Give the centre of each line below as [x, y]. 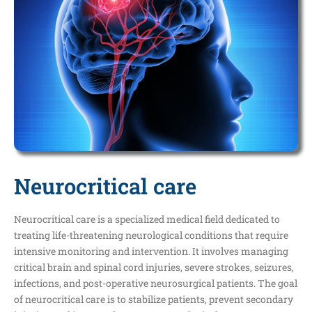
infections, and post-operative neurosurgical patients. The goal [156, 283]
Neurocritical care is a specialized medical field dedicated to [147, 219]
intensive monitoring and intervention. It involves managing [151, 251]
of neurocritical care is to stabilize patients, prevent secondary [154, 299]
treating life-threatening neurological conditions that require [151, 235]
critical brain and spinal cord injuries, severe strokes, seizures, [154, 267]
